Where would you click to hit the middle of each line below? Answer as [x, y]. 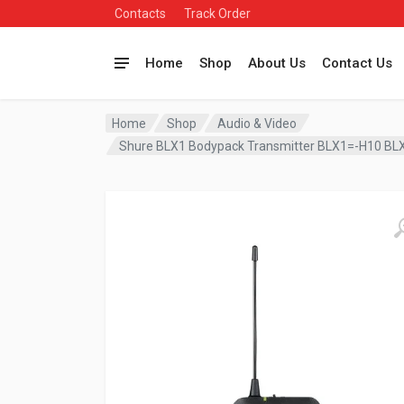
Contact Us [357, 63]
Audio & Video [257, 123]
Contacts [140, 14]
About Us [277, 63]
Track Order [217, 14]
